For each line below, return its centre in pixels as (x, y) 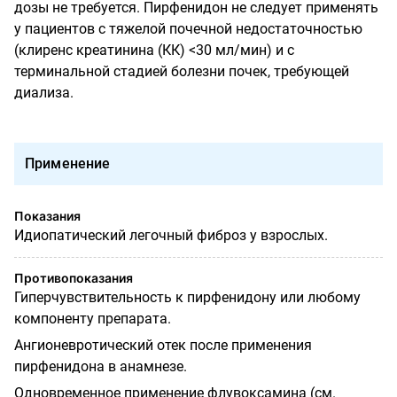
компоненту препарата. (93, 318)
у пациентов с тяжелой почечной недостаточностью (188, 28)
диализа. (44, 92)
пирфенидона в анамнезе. (101, 366)
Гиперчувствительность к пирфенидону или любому (187, 297)
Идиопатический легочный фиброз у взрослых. (171, 235)
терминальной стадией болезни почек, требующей (182, 71)
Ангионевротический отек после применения (163, 345)
